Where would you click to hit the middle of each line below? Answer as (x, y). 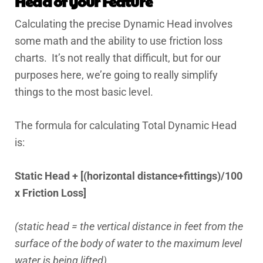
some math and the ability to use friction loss (119, 41)
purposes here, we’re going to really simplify (116, 75)
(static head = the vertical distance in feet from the (129, 226)
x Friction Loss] (50, 193)
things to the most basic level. (84, 92)
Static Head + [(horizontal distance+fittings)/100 (129, 176)
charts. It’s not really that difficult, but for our (118, 58)
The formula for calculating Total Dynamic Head (126, 125)
